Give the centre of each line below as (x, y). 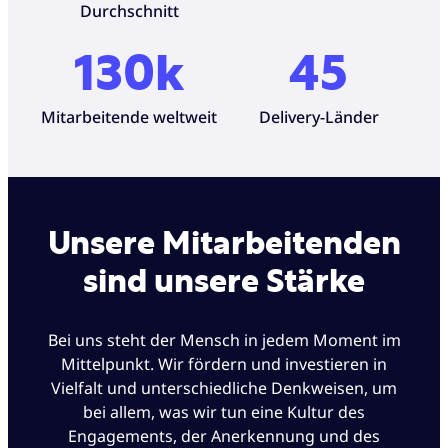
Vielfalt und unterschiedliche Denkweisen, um (224, 387)
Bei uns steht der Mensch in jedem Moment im (224, 339)
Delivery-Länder (318, 117)
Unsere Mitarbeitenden (224, 244)
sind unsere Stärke (224, 282)
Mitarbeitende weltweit (129, 117)
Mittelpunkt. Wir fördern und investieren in (224, 363)
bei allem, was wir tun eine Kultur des (224, 411)
